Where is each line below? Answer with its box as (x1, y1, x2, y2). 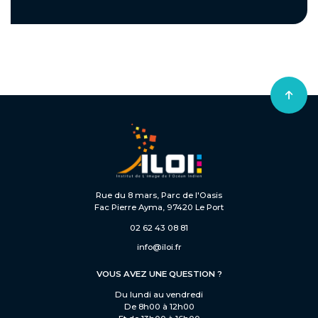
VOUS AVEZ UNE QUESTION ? (96, 269, 222, 280)
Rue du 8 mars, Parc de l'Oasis (96, 190, 222, 201)
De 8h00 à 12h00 (124, 301, 194, 312)
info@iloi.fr (136, 241, 182, 252)
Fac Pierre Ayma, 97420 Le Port (94, 202, 224, 213)
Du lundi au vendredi (115, 289, 203, 300)
